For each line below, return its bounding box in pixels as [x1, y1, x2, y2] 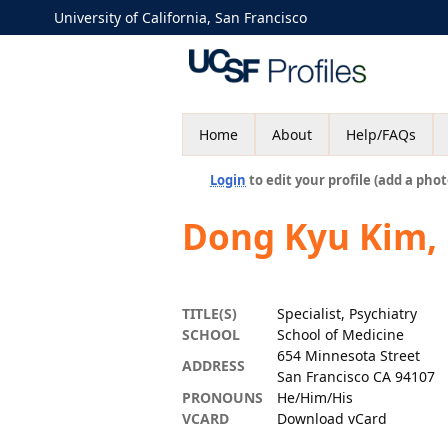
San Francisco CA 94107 [277, 367, 435, 386]
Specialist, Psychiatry [277, 304, 417, 323]
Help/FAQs [346, 125, 416, 144]
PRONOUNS [182, 388, 263, 407]
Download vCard [277, 409, 387, 428]
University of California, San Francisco [54, 8, 307, 27]
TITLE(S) [182, 304, 237, 323]
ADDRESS [182, 356, 245, 375]
